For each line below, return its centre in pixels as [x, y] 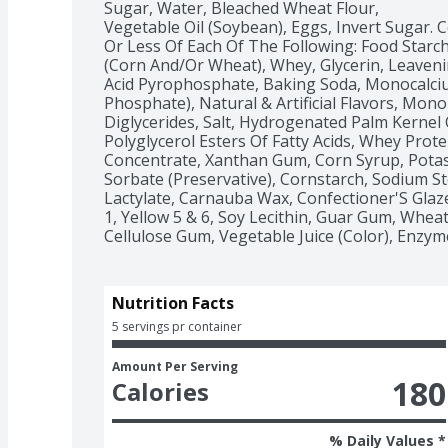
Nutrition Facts [173, 302]
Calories [160, 391]
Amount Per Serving [175, 366]
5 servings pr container [177, 326]
